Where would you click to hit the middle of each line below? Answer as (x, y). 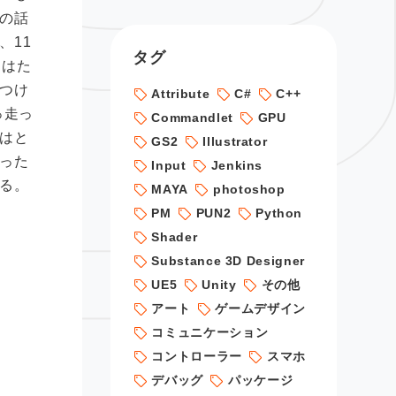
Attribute (181, 94)
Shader (175, 237)
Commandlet (192, 118)
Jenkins (237, 165)
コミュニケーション (210, 332)
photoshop (249, 189)
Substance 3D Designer (228, 261)
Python (279, 213)
